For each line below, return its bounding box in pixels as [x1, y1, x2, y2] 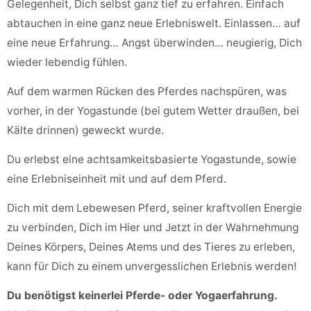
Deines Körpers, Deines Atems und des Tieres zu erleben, [7, 240, 295, 254]
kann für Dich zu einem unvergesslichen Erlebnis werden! [7, 260, 296, 274]
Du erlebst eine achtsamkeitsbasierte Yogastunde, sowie [7, 153, 296, 167]
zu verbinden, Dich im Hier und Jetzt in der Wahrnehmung [7, 221, 299, 235]
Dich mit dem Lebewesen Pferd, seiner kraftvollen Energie [7, 201, 302, 215]
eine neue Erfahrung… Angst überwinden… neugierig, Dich [7, 36, 302, 50]
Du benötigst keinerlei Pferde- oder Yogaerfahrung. [7, 289, 278, 303]
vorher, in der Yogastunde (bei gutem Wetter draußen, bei [7, 104, 299, 118]
